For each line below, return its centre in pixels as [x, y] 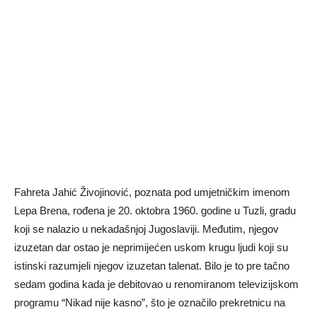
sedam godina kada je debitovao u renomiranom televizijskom [156, 284]
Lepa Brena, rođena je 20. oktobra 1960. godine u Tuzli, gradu [155, 211]
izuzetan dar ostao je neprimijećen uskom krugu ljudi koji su [151, 247]
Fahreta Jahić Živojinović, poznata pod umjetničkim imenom [152, 192]
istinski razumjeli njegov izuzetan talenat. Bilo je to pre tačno [152, 266]
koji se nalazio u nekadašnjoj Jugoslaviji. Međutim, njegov [146, 229]
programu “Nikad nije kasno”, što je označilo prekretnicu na [150, 302]
